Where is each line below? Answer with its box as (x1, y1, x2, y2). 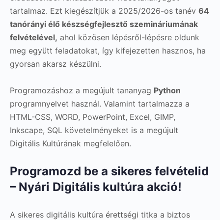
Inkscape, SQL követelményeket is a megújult (10, 125, 178, 135)
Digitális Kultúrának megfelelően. (10, 138, 131, 148)
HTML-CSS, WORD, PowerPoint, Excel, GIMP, (10, 112, 175, 122)
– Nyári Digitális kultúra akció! (10, 180, 182, 194)
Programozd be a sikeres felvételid (10, 164, 209, 178)
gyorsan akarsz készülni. (10, 59, 101, 69)
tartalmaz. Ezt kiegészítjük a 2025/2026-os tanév (10, 6, 198, 16)
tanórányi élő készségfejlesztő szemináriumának (10, 19, 198, 29)
